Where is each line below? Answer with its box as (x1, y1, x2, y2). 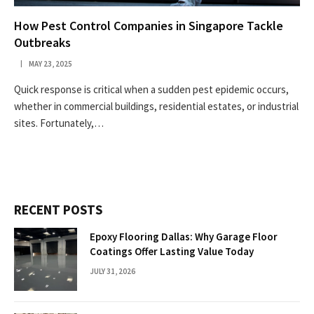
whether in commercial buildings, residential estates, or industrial (14, 99, 299, 113)
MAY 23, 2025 (29, 58, 72, 69)
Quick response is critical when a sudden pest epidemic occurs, (14, 82, 289, 96)
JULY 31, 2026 (90, 266, 135, 276)
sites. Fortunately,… (14, 116, 104, 130)
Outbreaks (14, 34, 71, 50)
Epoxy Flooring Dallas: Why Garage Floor (90, 229, 278, 243)
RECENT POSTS (14, 200, 102, 218)
